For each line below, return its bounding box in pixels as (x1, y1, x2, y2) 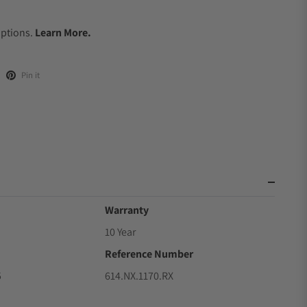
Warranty (105, 203, 149, 217)
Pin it (21, 69, 40, 81)
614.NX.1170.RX (105, 269, 174, 283)
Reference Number (105, 247, 194, 261)
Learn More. (35, 25, 91, 40)
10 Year (105, 225, 136, 239)
